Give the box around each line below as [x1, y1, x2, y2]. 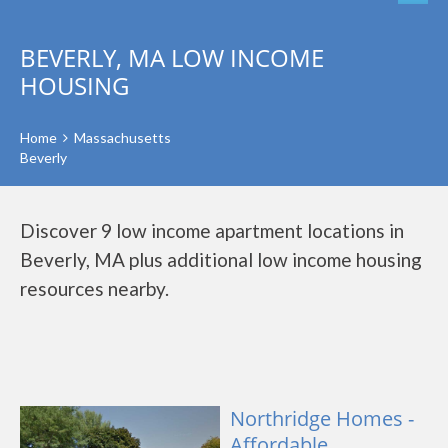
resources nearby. [20, 277, 169, 300]
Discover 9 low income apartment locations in [20, 219, 404, 242]
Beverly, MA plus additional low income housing [20, 248, 422, 271]
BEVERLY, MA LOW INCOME [20, 41, 324, 74]
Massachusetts [74, 129, 171, 146]
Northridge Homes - [230, 405, 414, 432]
